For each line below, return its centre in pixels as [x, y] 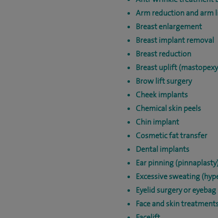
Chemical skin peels [168, 108]
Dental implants [163, 149]
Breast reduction [163, 54]
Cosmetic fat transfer [172, 136]
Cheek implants [162, 95]
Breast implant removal [175, 40]
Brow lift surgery [164, 81]
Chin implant [157, 122]
